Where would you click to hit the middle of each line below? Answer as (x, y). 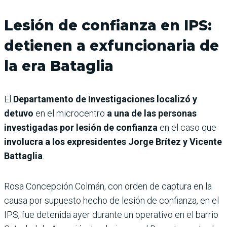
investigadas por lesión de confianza (82, 127)
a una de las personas (152, 113)
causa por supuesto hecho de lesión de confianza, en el (111, 200)
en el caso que (188, 127)
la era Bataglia (59, 66)
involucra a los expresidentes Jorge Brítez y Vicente (113, 141)
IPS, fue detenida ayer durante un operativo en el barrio (111, 214)
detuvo (19, 113)
